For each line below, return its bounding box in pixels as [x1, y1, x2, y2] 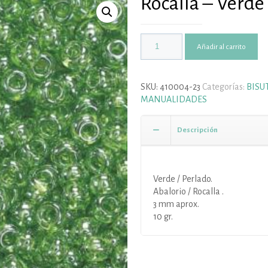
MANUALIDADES [140, 95, 207, 104]
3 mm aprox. [153, 199, 199, 209]
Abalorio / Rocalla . [153, 187, 224, 196]
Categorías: [202, 82, 246, 92]
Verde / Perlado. [153, 174, 212, 184]
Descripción [176, 126, 218, 134]
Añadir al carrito [196, 42, 246, 51]
